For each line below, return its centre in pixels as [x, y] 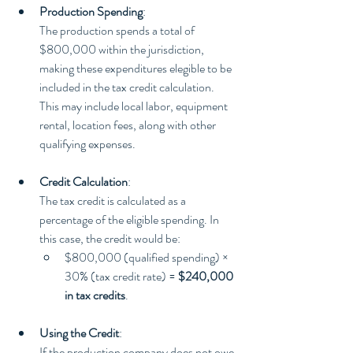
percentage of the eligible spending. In [130, 220]
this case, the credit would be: [110, 239]
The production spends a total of [118, 31]
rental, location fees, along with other [129, 125]
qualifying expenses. [87, 144]
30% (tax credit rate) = [121, 277]
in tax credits [95, 295]
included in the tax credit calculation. [128, 87]
